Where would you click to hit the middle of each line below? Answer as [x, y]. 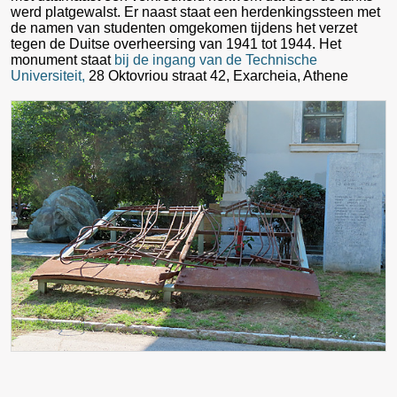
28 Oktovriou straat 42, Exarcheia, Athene [217, 76]
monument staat [62, 60]
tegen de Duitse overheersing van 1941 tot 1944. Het [176, 44]
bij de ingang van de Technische [216, 60]
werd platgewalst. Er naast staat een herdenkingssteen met [195, 12]
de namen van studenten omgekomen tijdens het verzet [184, 28]
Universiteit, [48, 76]
